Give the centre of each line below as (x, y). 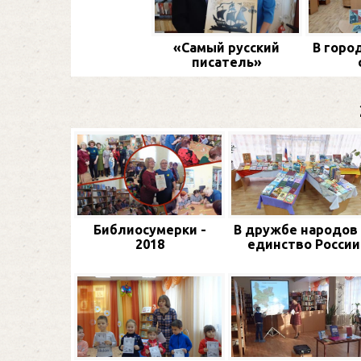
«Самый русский (226, 47)
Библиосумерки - (149, 230)
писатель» (226, 62)
